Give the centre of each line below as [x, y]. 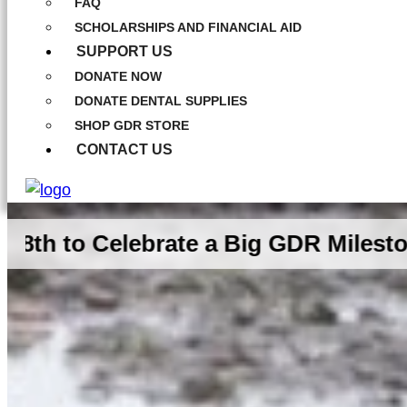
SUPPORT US [124, 51]
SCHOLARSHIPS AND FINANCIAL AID [188, 27]
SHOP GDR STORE [132, 125]
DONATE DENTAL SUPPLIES [161, 101]
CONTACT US [124, 149]
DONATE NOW [118, 76]
